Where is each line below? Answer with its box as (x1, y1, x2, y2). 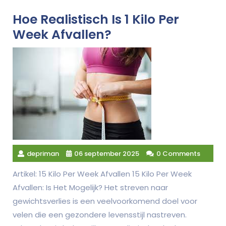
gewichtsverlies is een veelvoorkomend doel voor (13, 195, 197, 206)
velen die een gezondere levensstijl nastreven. (13, 209, 187, 220)
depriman (27, 148, 59, 158)
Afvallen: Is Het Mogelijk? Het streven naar (13, 182, 168, 193)
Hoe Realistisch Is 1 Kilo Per (13, 10, 179, 28)
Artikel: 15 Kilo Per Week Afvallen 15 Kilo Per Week (13, 168, 192, 179)
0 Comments (156, 148, 200, 158)
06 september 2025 (74, 148, 139, 158)
